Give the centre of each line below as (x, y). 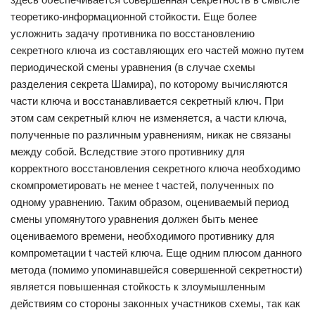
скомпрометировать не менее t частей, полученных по (142, 185)
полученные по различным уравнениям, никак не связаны (151, 135)
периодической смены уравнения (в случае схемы (133, 67)
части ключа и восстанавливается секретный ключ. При (147, 101)
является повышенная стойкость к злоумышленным (138, 287)
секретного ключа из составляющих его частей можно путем (157, 50)
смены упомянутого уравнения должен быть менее (134, 219)
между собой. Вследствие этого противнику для (128, 152)
